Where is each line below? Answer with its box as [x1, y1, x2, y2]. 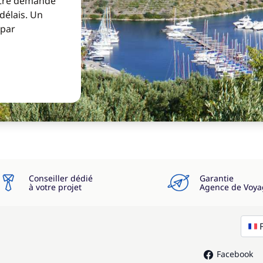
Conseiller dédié [29, 173, 93, 184]
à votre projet [29, 181, 82, 193]
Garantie [199, 173, 234, 184]
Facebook [216, 248, 253, 259]
